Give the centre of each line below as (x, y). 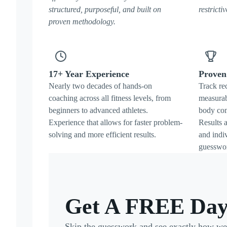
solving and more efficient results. (102, 135)
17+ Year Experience (89, 74)
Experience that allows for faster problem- (116, 122)
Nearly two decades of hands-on (100, 86)
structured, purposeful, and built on (105, 9)
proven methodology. (82, 22)
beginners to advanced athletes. (98, 110)
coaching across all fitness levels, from (110, 98)
